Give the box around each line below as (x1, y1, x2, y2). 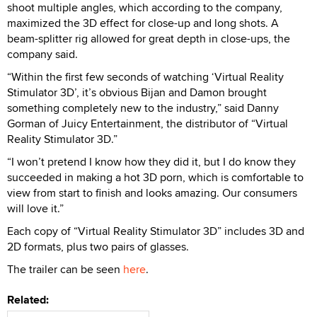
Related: (7, 291, 54, 308)
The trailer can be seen (7, 260, 123, 277)
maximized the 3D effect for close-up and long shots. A (7, 14, 279, 31)
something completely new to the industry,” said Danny (7, 99, 279, 116)
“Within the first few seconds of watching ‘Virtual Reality (7, 68, 284, 85)
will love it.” (7, 200, 64, 217)
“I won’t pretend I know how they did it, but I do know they (7, 153, 296, 170)
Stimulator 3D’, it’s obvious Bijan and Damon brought (7, 83, 267, 100)
